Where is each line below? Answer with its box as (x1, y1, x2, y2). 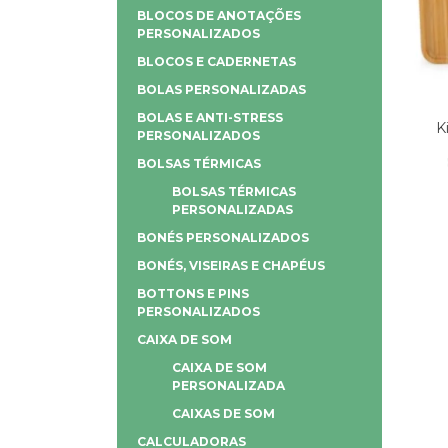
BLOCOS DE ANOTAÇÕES (137, 8, 301, 23)
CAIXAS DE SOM (172, 406, 275, 421)
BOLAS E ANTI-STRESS (137, 110, 283, 125)
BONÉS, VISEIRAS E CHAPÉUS (137, 258, 325, 273)
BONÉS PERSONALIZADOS (137, 230, 309, 245)
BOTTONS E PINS (137, 286, 249, 301)
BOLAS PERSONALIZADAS (137, 82, 306, 97)
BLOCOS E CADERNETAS (137, 54, 296, 69)
